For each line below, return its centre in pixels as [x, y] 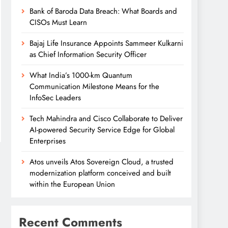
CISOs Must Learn [58, 23]
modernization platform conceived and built [100, 173]
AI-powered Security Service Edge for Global [102, 130]
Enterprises [48, 141]
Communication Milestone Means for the [94, 87]
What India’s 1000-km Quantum [81, 76]
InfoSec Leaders [55, 98]
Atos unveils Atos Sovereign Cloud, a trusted [102, 162]
